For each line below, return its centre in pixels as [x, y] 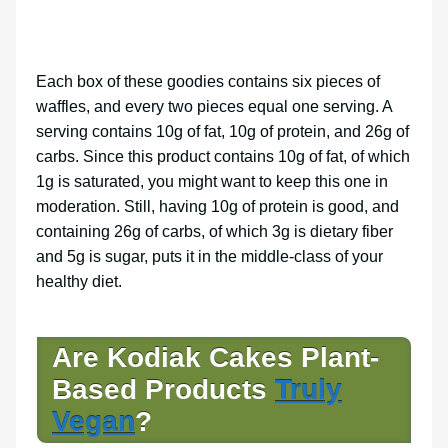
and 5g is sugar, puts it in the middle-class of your [209, 257]
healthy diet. [81, 282]
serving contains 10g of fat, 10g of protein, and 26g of [222, 132]
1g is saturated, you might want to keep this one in [212, 182]
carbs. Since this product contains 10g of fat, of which [223, 157]
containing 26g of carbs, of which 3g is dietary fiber [214, 232]
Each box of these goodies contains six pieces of [208, 82]
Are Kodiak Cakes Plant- [215, 358]
